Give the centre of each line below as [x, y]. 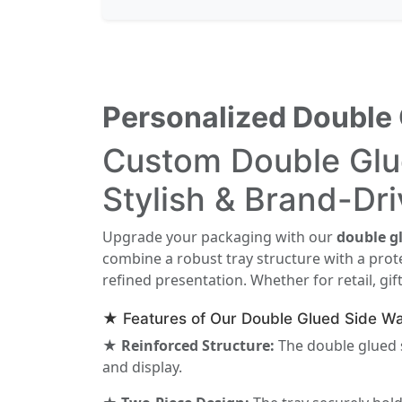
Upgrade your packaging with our [219, 237]
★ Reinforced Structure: [188, 346]
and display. [142, 367]
